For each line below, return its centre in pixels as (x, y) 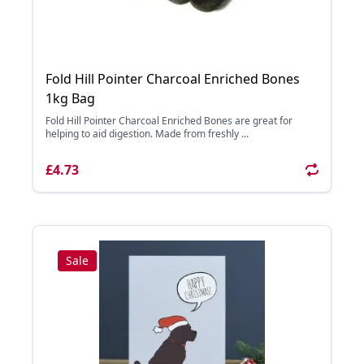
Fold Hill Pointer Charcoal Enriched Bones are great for (169, 121)
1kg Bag (70, 98)
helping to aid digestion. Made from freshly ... (147, 134)
